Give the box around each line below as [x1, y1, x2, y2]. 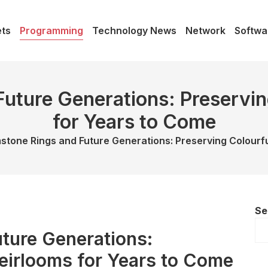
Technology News [92, 25, 176, 37]
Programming [20, 25, 83, 37]
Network [185, 25, 226, 37]
